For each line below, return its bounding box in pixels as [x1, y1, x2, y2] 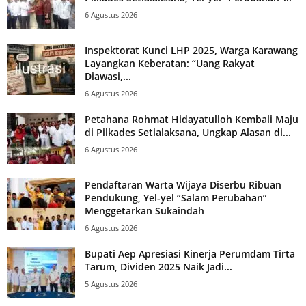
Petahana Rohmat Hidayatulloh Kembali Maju [85, 112, 298, 126]
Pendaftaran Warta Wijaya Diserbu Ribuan [85, 178, 281, 191]
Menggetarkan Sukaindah [85, 204, 204, 217]
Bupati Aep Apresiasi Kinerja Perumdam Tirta [85, 247, 295, 260]
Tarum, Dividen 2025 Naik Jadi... [85, 260, 232, 273]
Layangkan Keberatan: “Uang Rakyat [85, 56, 255, 70]
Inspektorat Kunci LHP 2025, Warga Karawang [85, 43, 298, 57]
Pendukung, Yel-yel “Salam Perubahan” [85, 191, 267, 204]
